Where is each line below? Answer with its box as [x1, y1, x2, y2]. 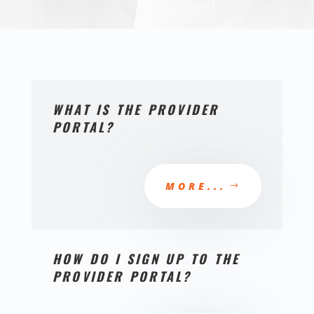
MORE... [165, 179, 227, 193]
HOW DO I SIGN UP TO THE [52, 250, 240, 268]
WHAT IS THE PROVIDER [52, 100, 219, 118]
